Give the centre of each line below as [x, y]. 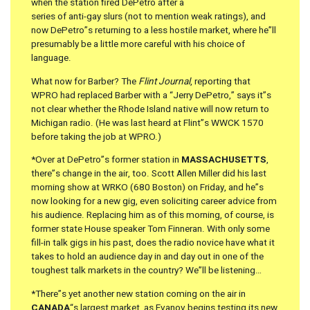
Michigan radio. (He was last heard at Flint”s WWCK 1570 [147, 123]
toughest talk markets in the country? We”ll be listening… [146, 271]
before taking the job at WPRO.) [96, 137]
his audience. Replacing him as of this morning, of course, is [153, 216]
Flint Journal [164, 81]
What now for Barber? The [85, 81]
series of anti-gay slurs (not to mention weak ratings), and [148, 17]
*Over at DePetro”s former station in [106, 160]
